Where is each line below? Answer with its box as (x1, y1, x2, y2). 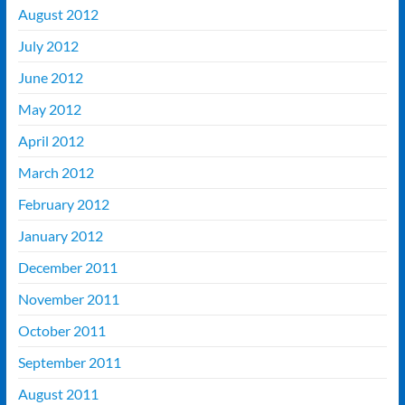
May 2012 (17, 100, 81, 118)
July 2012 (17, 37, 79, 55)
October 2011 (17, 322, 106, 340)
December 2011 (17, 259, 118, 277)
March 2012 (17, 164, 94, 182)
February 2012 (17, 195, 109, 213)
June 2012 (17, 69, 83, 87)
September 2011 (17, 353, 121, 372)
